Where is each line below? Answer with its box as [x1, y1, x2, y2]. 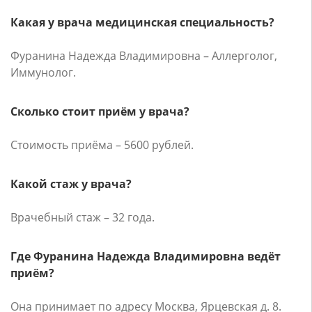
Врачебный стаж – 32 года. [10, 210, 155, 226]
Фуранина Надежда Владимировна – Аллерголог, [10, 48, 277, 64]
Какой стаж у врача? [10, 176, 132, 192]
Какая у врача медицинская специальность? [10, 15, 274, 31]
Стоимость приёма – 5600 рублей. [10, 137, 194, 153]
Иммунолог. [10, 65, 76, 81]
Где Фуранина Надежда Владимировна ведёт [10, 249, 281, 265]
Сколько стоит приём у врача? [10, 104, 189, 120]
